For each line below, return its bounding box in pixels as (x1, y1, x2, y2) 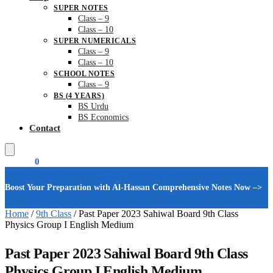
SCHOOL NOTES (54, 69, 115, 78)
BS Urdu (78, 102, 108, 111)
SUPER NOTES (54, 4, 108, 12)
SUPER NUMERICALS (54, 37, 136, 45)
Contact (29, 123, 61, 133)
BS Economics (78, 113, 129, 122)
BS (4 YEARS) (54, 91, 104, 100)
